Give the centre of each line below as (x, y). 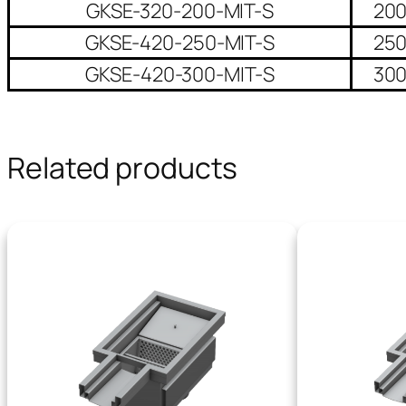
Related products (123, 167)
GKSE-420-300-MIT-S (180, 74)
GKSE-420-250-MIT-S (180, 42)
